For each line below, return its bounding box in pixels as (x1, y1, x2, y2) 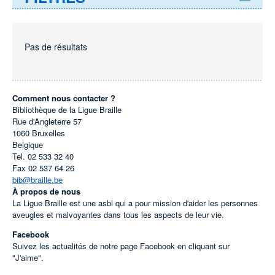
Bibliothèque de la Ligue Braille (12, 104, 122, 115)
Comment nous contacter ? (12, 92, 115, 104)
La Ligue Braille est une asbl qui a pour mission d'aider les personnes (12, 197, 258, 209)
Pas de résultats (25, 41, 87, 53)
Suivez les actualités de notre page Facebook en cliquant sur (12, 240, 230, 252)
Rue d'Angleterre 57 (12, 115, 82, 127)
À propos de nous (12, 185, 80, 197)
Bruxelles (32, 127, 65, 139)
